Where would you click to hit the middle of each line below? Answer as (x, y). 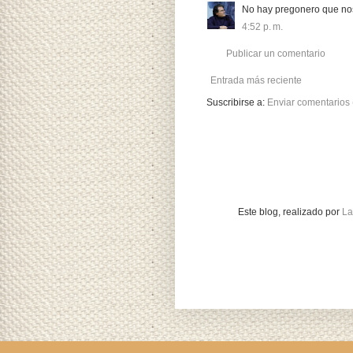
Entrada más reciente (256, 81)
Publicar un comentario (276, 54)
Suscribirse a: (237, 103)
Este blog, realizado (282, 212)
